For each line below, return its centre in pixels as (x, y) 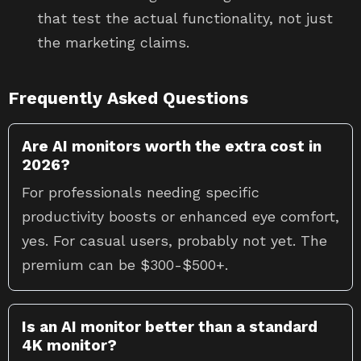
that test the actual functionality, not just (185, 18)
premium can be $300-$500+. (125, 265)
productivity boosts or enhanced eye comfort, (180, 216)
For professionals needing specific (141, 192)
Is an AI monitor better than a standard (170, 327)
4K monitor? (69, 345)
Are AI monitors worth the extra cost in (172, 146)
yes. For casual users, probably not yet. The (174, 241)
